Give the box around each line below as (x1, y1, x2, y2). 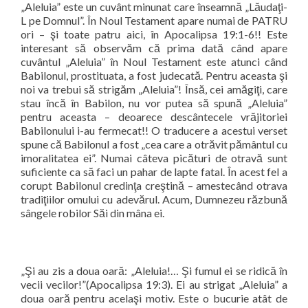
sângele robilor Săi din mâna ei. (21, 206, 164, 219)
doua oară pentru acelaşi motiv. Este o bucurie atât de (21, 291, 287, 305)
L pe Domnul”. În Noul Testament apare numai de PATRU (21, 14, 287, 27)
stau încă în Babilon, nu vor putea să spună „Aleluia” (21, 96, 287, 109)
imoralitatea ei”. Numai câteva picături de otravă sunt (21, 151, 287, 164)
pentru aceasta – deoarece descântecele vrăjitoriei (21, 110, 287, 123)
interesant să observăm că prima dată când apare (21, 41, 287, 54)
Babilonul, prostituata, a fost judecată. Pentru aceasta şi (21, 69, 287, 82)
